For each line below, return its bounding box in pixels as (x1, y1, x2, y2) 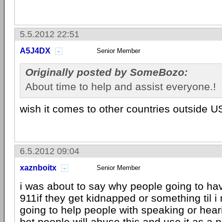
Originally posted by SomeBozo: (25, 66, 188, 78)
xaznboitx (20, 164, 56, 172)
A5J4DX (20, 47, 51, 55)
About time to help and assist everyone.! (25, 81, 216, 92)
